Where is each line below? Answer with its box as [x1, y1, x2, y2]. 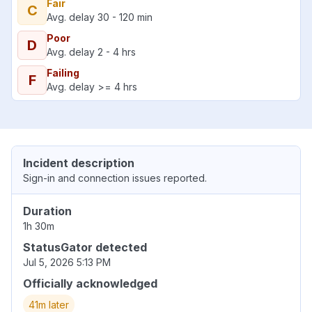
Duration [23, 204, 72, 219]
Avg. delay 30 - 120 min [47, 11, 153, 24]
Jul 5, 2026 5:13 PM [23, 256, 111, 269]
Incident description [23, 156, 134, 171]
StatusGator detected [23, 240, 147, 255]
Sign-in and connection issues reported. [23, 172, 207, 185]
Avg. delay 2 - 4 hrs [47, 46, 136, 58]
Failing [47, 67, 79, 79]
